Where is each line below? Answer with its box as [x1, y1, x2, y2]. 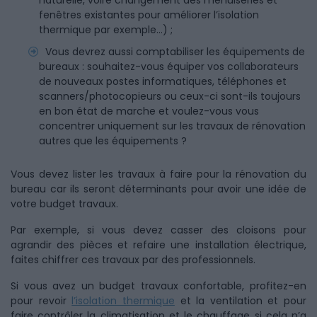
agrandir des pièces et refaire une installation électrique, [11, 238, 306, 252]
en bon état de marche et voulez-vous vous [39, 104, 259, 118]
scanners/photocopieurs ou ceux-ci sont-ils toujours [39, 89, 301, 103]
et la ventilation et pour [174, 294, 306, 308]
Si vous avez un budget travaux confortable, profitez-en [11, 279, 306, 293]
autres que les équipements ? [39, 134, 187, 148]
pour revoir [11, 294, 72, 308]
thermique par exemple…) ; [39, 23, 175, 37]
